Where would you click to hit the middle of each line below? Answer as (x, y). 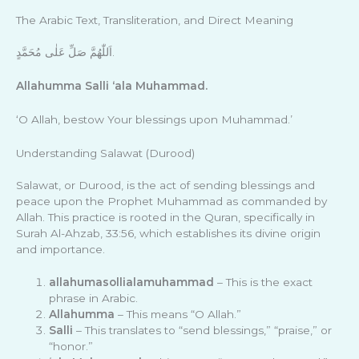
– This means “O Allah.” (178, 315)
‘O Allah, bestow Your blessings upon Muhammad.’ (154, 119)
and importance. (61, 249)
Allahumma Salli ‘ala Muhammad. (112, 85)
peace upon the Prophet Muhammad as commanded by (171, 201)
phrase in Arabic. (94, 298)
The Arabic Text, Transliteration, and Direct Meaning (155, 20)
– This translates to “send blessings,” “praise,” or (203, 331)
